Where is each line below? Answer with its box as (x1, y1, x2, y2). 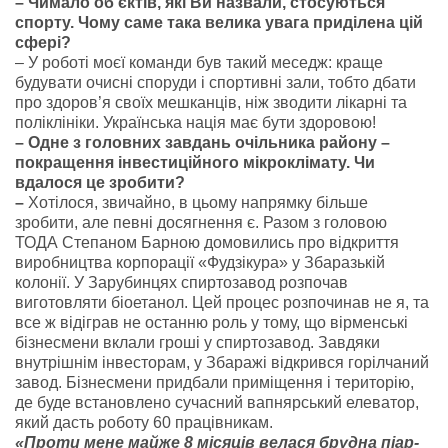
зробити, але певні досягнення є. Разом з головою (15, 214, 387, 231)
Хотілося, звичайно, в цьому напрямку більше (28, 194, 368, 211)
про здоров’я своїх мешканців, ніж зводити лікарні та (15, 94, 407, 111)
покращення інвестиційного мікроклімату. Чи (15, 154, 375, 171)
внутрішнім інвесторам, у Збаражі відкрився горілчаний (15, 354, 429, 371)
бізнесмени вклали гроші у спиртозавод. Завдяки (15, 334, 380, 351)
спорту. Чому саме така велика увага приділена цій (15, 14, 423, 31)
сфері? (15, 34, 71, 51)
